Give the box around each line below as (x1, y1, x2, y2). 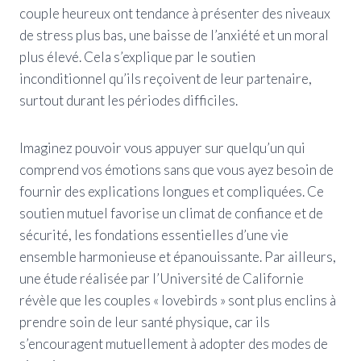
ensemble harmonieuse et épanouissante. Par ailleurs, (19, 247, 336, 265)
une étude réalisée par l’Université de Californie (19, 269, 304, 287)
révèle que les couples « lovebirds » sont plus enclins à (19, 291, 336, 309)
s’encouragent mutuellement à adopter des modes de (19, 334, 328, 352)
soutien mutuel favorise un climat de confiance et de (19, 204, 323, 222)
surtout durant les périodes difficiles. (19, 91, 238, 109)
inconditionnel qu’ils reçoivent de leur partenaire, (19, 69, 312, 87)
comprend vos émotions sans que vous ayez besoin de (19, 160, 334, 178)
